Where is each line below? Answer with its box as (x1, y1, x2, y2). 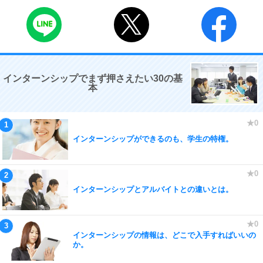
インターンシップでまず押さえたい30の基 (3, 73, 183, 83)
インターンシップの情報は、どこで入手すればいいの (73, 231, 256, 240)
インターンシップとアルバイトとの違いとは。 (73, 185, 233, 194)
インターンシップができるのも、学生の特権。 (73, 134, 233, 143)
